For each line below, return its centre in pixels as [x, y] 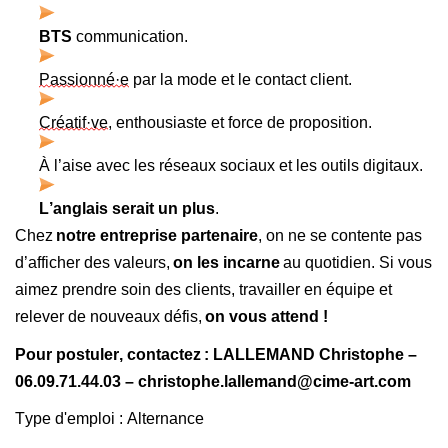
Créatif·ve [73, 123]
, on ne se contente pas [340, 236]
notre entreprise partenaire [157, 236]
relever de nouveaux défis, [110, 317]
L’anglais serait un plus [127, 209]
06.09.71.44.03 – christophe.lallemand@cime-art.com [213, 381]
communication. [132, 37]
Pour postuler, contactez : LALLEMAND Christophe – [216, 354]
